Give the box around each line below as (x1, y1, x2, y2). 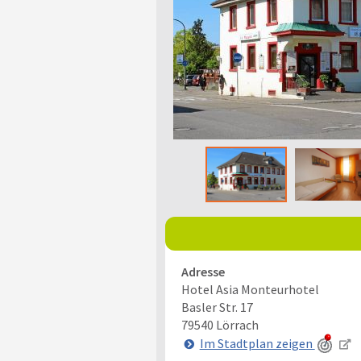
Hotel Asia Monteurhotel (180, 281, 319, 297)
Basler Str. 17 (180, 299, 253, 315)
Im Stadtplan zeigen (199, 334, 315, 351)
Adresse (180, 263, 225, 280)
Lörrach (215, 317, 259, 333)
